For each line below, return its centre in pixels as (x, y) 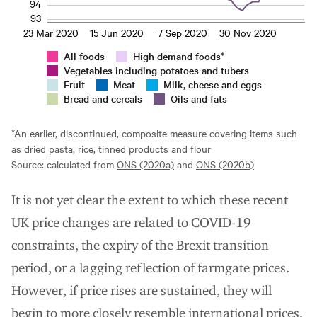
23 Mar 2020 (51, 32)
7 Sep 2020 (182, 32)
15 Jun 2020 (116, 32)
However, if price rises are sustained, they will (142, 290)
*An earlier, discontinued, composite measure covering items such (154, 133)
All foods (84, 56)
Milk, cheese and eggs (213, 84)
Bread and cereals (103, 98)
